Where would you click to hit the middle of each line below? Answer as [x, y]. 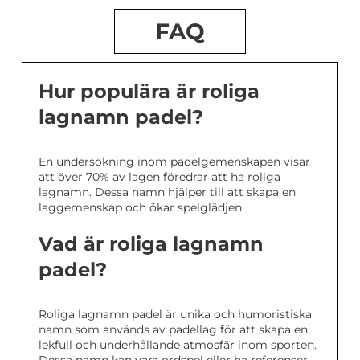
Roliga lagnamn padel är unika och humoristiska [175, 315]
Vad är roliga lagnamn [151, 244]
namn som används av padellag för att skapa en [173, 330]
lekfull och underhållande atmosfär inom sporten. [178, 345]
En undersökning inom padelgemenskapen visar [174, 162]
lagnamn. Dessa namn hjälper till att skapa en [167, 192]
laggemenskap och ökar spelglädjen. [141, 208]
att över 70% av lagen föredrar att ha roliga [160, 177]
